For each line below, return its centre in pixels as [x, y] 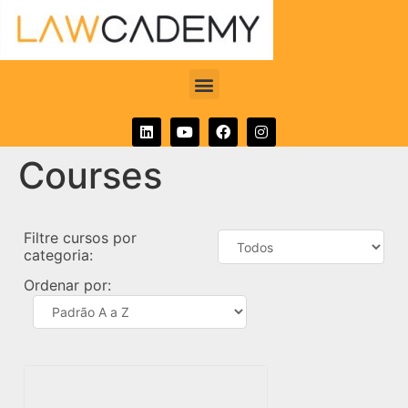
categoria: [58, 255]
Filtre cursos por [80, 238]
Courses [90, 175]
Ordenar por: [67, 286]
